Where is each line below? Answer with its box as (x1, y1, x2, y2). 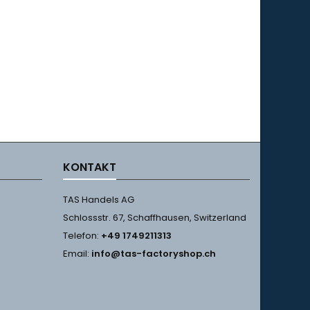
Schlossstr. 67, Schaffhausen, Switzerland (63, 211, 246, 224)
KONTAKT (63, 159, 116, 175)
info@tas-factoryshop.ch (91, 247, 216, 260)
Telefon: (63, 229, 101, 242)
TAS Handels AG (63, 193, 134, 206)
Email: (63, 247, 91, 260)
